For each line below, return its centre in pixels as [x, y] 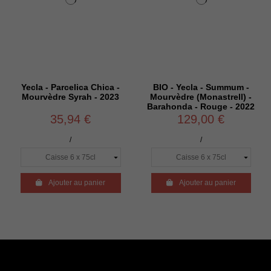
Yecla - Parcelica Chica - [71, 87]
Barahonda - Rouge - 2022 [201, 106]
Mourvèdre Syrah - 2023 [71, 97]
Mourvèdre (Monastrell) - [201, 97]
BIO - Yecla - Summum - [201, 87]
